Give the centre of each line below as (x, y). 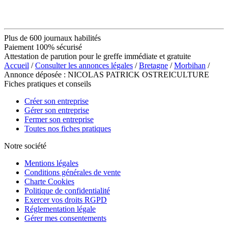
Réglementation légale (60, 209)
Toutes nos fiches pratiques (68, 128)
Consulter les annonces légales (84, 65)
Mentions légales (51, 163)
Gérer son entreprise (57, 110)
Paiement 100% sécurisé (43, 47)
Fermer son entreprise (59, 119)
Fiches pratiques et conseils (48, 83)
